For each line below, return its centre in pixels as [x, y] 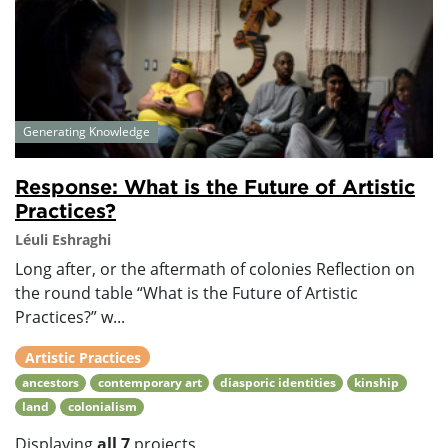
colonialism [102, 406]
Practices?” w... [70, 316]
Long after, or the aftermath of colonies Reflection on [215, 268]
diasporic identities [277, 382]
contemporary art [149, 382]
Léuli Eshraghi [63, 239]
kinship [377, 382]
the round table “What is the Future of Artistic [186, 292]
